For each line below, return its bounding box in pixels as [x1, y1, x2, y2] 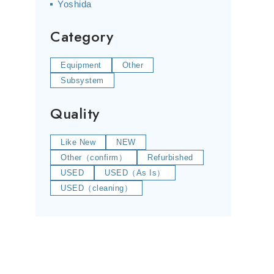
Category [50, 26, 113, 47]
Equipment [61, 61, 102, 70]
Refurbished [147, 153, 193, 162]
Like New [61, 138, 95, 147]
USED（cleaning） [61, 183, 132, 193]
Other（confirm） [61, 153, 127, 162]
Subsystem [61, 76, 104, 85]
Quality [50, 103, 100, 124]
